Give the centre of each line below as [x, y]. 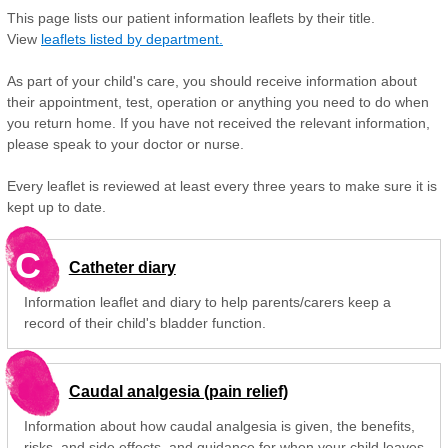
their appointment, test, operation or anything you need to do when [218, 102]
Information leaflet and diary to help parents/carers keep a [207, 301]
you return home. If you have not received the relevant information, [218, 123]
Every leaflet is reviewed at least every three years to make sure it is [222, 186]
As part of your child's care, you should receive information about [212, 81]
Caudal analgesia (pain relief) [178, 391]
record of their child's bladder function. [144, 322]
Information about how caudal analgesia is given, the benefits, [219, 425]
